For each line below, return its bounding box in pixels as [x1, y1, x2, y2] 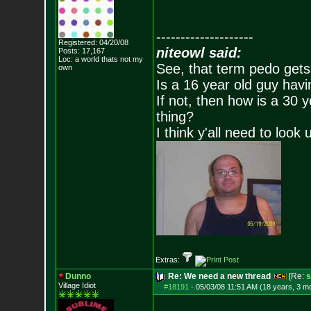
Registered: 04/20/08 [58, 38, 128, 47]
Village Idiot [58, 281, 96, 289]
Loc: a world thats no [58, 55, 128, 63]
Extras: [155, 255, 182, 264]
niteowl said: [155, 45, 242, 60]
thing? [155, 109, 194, 124]
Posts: [58, 47, 80, 55]
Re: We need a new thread [167, 271, 271, 281]
